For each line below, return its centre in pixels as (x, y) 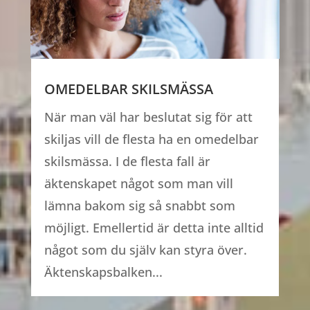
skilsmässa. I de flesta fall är (127, 162)
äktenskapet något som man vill (138, 184)
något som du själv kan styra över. (145, 250)
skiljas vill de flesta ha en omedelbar (151, 139)
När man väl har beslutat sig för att (148, 117)
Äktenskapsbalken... (103, 272)
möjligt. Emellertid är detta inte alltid (154, 228)
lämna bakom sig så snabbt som (139, 206)
